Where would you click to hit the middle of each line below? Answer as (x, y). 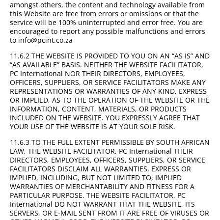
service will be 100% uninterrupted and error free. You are (106, 22)
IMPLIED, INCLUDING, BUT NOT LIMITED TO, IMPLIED (96, 177)
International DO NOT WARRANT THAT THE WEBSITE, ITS (102, 204)
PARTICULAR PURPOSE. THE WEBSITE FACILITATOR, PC (98, 195)
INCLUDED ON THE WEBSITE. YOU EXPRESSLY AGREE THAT (105, 117)
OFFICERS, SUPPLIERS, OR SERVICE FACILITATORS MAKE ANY (108, 82)
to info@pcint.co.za (41, 40)
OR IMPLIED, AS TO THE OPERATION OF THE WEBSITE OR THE (110, 100)
